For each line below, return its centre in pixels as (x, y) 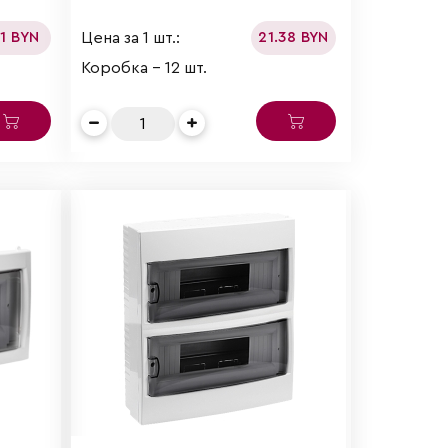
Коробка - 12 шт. (144, 68)
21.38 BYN (293, 38)
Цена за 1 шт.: (131, 37)
